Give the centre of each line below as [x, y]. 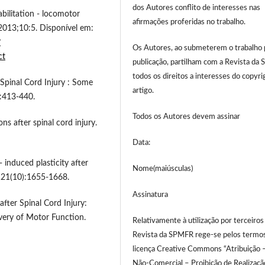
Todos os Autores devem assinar [187, 117]
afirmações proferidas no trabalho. [189, 22]
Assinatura [151, 195]
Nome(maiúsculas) [163, 169]
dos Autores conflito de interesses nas [197, 8]
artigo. [143, 91]
